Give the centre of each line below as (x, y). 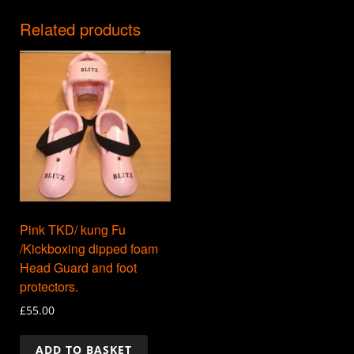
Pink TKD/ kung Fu (73, 229)
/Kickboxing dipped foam (89, 248)
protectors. (49, 286)
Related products (80, 29)
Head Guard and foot (78, 267)
